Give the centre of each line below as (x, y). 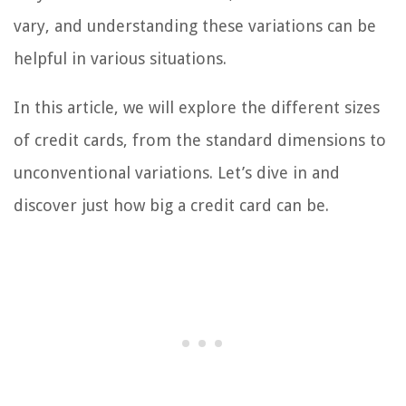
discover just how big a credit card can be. (171, 206)
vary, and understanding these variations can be (195, 26)
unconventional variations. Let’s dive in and (177, 173)
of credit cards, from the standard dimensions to (200, 140)
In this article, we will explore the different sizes (197, 108)
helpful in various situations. (120, 59)
